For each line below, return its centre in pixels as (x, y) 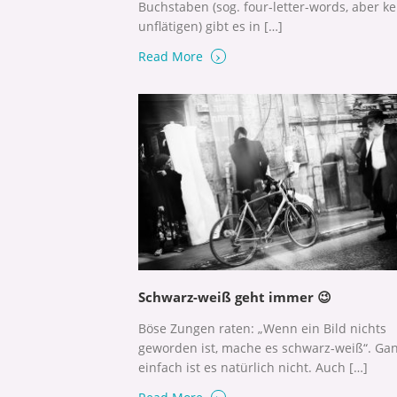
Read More (172, 57)
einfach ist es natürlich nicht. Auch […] (253, 367)
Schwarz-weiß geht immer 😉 (235, 296)
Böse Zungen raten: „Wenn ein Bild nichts (262, 328)
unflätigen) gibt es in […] (210, 27)
